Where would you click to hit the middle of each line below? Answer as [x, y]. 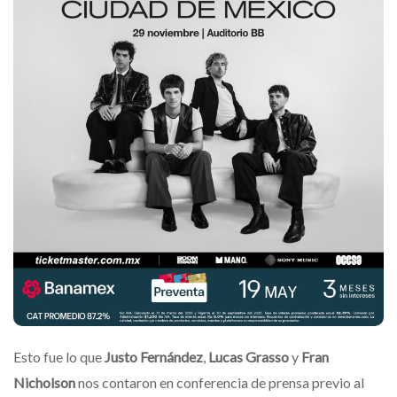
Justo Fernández [154, 356]
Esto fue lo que [59, 356]
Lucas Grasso [250, 356]
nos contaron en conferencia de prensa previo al [221, 382]
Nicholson [46, 382]
